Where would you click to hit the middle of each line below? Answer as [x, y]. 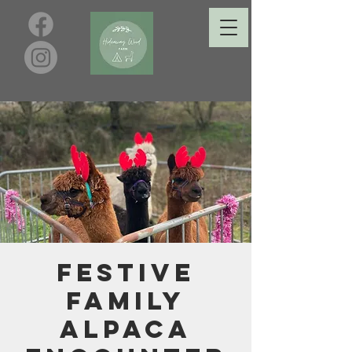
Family [126, 301]
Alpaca [126, 329]
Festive [126, 273]
